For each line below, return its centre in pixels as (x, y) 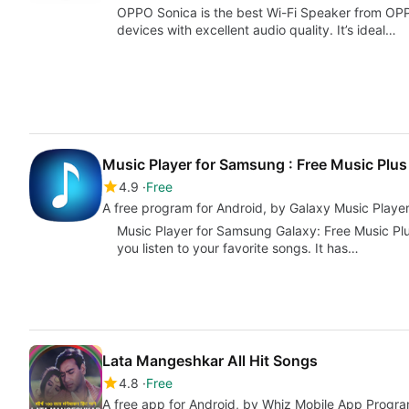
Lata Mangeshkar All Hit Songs (210, 360)
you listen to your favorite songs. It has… (238, 248)
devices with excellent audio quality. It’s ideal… (257, 30)
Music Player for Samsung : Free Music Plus (255, 165)
